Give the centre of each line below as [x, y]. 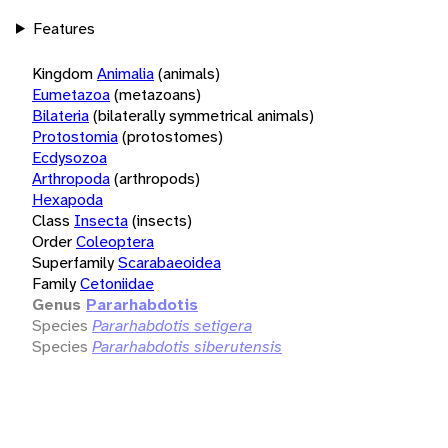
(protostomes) [172, 136]
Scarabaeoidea [169, 262]
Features [63, 28]
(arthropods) [157, 178]
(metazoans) [157, 94]
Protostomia [75, 136]
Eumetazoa [71, 94]
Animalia [125, 73]
